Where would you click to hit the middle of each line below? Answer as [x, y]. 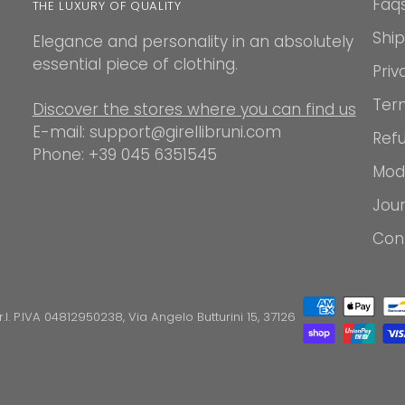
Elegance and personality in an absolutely [193, 42]
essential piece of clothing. [135, 65]
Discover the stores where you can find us [194, 110]
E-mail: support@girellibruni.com [156, 132]
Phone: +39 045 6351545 [124, 155]
